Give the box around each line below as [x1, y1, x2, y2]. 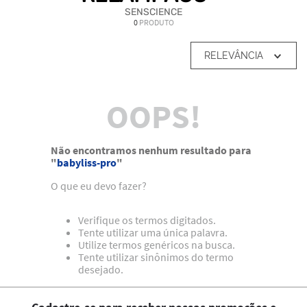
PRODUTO [138, 17, 174, 28]
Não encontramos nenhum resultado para [51, 143, 251, 158]
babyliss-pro [57, 156, 116, 170]
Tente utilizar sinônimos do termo [78, 250, 234, 265]
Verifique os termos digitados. [78, 213, 216, 228]
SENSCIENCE [125, 6, 182, 19]
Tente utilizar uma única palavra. [78, 225, 228, 240]
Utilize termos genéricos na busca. [78, 238, 235, 252]
